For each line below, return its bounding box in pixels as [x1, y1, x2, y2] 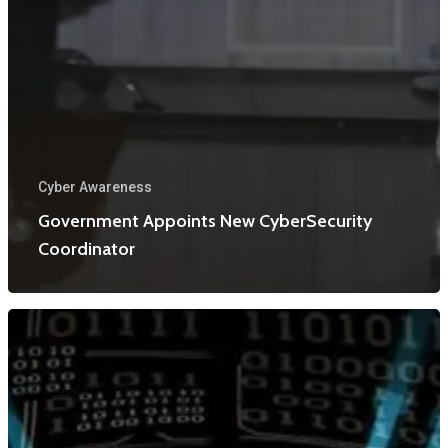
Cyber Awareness [38, 179, 152, 196]
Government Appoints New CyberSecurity [38, 210, 372, 233]
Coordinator [38, 238, 135, 261]
